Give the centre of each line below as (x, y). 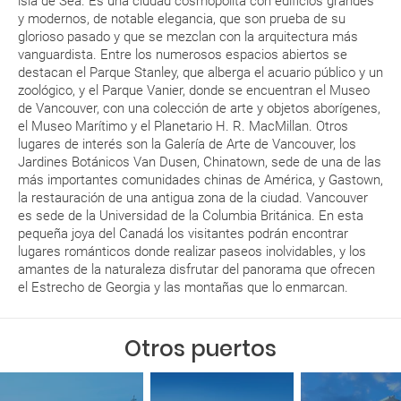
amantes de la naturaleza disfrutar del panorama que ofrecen (196, 269)
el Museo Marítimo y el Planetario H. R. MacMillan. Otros (183, 126)
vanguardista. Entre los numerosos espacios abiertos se (183, 55)
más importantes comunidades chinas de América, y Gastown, (200, 180)
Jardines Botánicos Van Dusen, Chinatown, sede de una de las (200, 162)
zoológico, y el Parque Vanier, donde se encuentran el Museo (194, 90)
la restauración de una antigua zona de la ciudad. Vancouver (193, 198)
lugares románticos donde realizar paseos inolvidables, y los (192, 252)
